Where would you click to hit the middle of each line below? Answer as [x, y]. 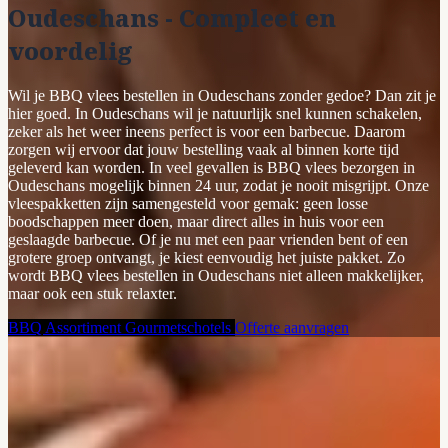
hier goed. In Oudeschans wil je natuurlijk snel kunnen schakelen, [215, 113]
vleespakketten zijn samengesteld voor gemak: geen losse [188, 203]
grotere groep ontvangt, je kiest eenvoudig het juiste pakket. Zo [206, 257]
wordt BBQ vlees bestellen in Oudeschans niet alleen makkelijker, [216, 275]
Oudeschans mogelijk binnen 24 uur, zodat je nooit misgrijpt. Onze [218, 185]
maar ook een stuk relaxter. [92, 293]
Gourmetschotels [180, 327]
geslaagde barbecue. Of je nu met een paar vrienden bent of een [208, 239]
